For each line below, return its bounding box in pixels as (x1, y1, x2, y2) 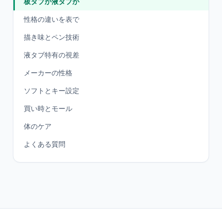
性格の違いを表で (24, 15, 79, 23)
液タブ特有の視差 (24, 51, 79, 59)
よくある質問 (24, 140, 65, 148)
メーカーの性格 (24, 69, 72, 77)
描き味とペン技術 (24, 33, 79, 41)
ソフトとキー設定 (24, 87, 79, 95)
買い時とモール (24, 105, 72, 112)
